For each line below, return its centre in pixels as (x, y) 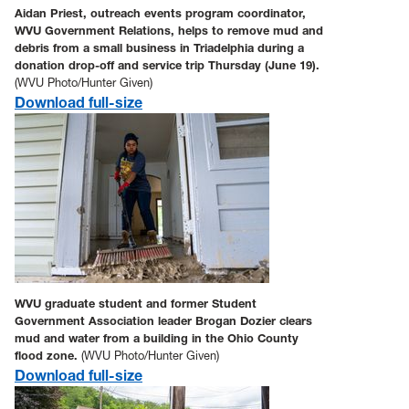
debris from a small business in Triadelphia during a (159, 47)
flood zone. (48, 355)
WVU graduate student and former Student (136, 303)
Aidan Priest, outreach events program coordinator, (160, 13)
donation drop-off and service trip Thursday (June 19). (167, 65)
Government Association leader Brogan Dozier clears (163, 320)
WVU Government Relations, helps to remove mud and (169, 30)
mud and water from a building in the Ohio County (157, 338)
